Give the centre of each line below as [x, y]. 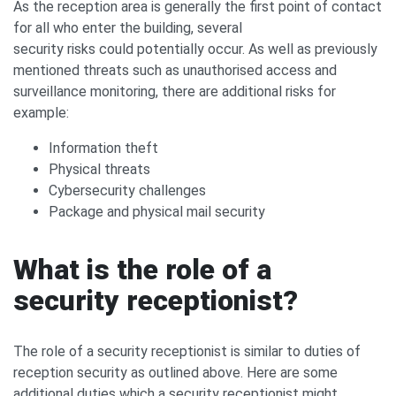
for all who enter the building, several [128, 28]
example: [41, 113]
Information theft [103, 148]
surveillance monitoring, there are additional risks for [175, 92]
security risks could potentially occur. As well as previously [195, 49]
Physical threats [99, 170]
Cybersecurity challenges [127, 191]
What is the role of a [142, 270]
